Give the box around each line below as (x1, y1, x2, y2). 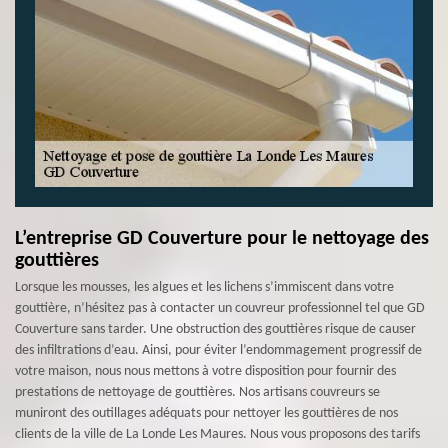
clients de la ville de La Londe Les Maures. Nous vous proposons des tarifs (15, 427, 420, 442)
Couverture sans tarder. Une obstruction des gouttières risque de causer (15, 322, 416, 337)
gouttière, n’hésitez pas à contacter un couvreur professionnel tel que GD (15, 301, 425, 316)
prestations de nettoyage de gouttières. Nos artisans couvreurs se (15, 385, 380, 400)
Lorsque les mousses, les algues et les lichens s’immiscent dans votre (15, 280, 394, 295)
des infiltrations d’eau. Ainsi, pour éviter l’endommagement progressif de (15, 343, 422, 358)
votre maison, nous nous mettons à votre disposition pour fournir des (15, 364, 396, 379)
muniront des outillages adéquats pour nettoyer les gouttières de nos (15, 406, 398, 421)
